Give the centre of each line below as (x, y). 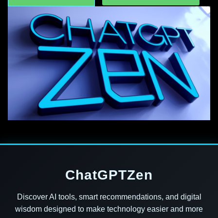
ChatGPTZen (109, 175)
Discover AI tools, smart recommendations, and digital (109, 197)
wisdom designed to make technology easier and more (109, 209)
